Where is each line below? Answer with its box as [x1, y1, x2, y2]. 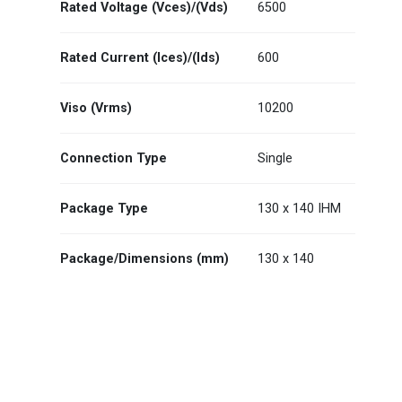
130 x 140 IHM [258, 201, 342, 216]
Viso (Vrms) [60, 100, 133, 116]
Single [258, 151, 293, 166]
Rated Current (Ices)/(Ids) [60, 50, 221, 66]
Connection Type [60, 151, 168, 166]
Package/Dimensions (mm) [60, 251, 230, 267]
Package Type [60, 201, 149, 216]
